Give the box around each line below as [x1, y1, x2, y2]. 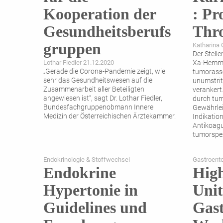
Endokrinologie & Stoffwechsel [43, 156, 130, 164]
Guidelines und [43, 199, 147, 217]
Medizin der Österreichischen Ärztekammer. [43, 112, 176, 121]
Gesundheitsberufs [43, 22, 171, 41]
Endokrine [43, 164, 116, 182]
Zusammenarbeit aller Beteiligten [43, 85, 144, 94]
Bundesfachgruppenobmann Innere [43, 103, 153, 112]
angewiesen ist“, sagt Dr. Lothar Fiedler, [43, 94, 162, 103]
